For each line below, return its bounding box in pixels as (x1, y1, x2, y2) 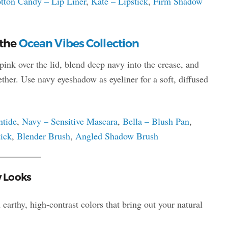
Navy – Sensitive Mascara (21, 115, 118, 127)
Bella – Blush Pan (122, 115, 189, 127)
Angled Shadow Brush (75, 129, 158, 142)
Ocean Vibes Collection (18, 36, 139, 50)
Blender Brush (16, 129, 70, 142)
